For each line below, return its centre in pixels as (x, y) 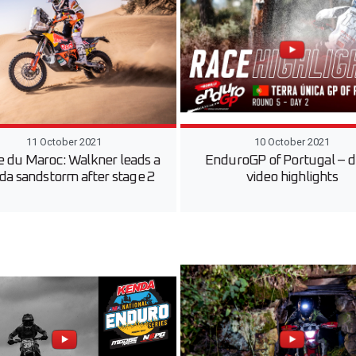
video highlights (292, 178)
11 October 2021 (64, 142)
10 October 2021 (292, 142)
